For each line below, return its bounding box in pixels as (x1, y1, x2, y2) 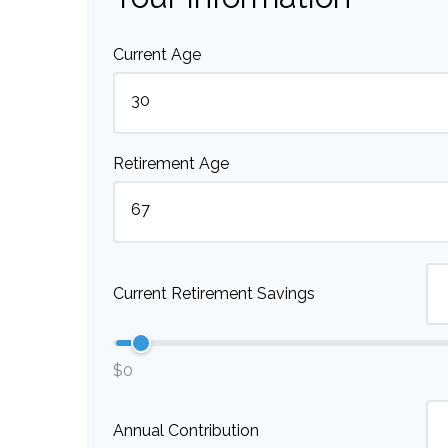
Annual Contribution (113, 421, 259, 441)
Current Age (113, 44, 201, 64)
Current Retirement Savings (113, 284, 315, 304)
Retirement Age (113, 153, 229, 173)
